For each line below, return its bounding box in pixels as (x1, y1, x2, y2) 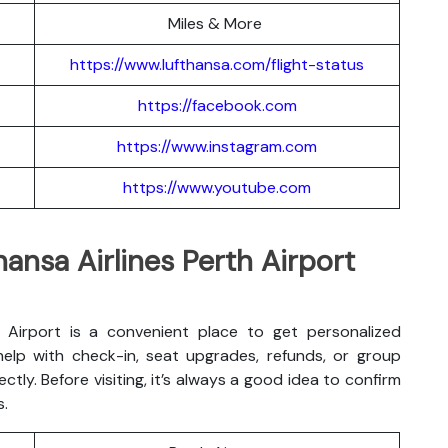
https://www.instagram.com (117, 135, 317, 157)
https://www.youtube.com (123, 176, 311, 198)
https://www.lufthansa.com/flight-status (70, 53, 364, 75)
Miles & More (168, 12, 266, 34)
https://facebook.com (137, 94, 297, 116)
